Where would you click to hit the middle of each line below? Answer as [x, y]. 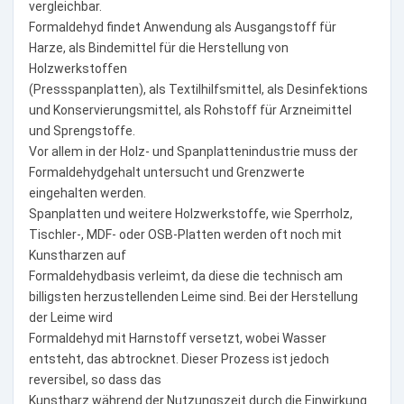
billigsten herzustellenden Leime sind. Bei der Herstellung [193, 296]
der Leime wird [70, 317]
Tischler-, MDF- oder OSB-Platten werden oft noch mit [185, 234]
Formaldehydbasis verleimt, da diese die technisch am [185, 275]
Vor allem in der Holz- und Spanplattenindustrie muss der [193, 151]
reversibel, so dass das [95, 379]
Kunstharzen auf [77, 255]
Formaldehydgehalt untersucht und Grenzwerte [166, 172]
